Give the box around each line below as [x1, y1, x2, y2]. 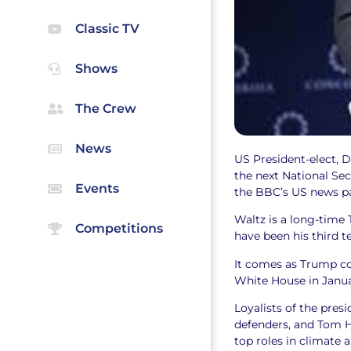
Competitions [74, 221, 163, 237]
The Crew [74, 101, 136, 117]
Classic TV [74, 21, 139, 37]
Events [74, 181, 119, 197]
